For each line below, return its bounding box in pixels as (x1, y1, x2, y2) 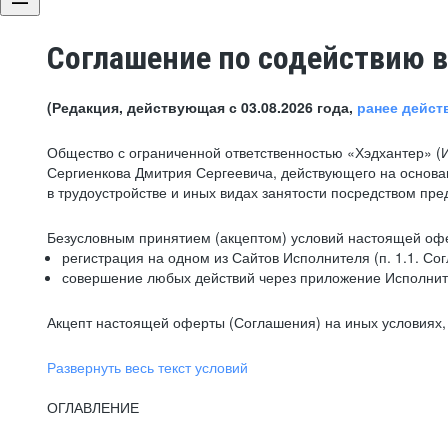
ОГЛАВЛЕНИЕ (47, 397, 139, 417)
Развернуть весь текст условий (47, 357, 248, 377)
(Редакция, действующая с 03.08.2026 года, (47, 97, 357, 117)
